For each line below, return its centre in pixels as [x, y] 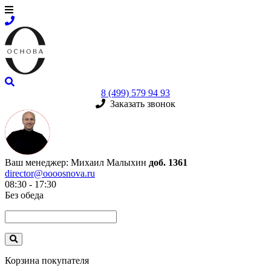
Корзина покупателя [47, 260]
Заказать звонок [140, 104]
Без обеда [24, 195]
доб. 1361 [168, 162]
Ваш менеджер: [37, 162]
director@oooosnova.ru [50, 173]
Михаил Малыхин [110, 162]
